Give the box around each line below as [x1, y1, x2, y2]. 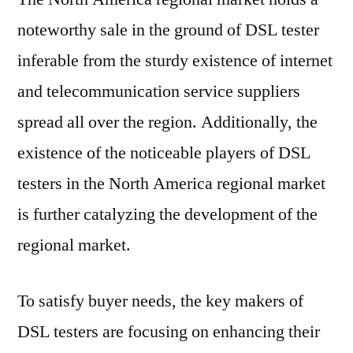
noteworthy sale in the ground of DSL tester [17, 19, 319, 42]
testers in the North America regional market [17, 173, 325, 195]
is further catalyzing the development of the [17, 203, 318, 226]
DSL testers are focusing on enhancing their [17, 321, 320, 344]
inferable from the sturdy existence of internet [17, 50, 333, 72]
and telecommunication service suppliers [17, 80, 300, 103]
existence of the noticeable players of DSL [17, 142, 310, 165]
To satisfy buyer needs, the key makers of [17, 290, 303, 313]
